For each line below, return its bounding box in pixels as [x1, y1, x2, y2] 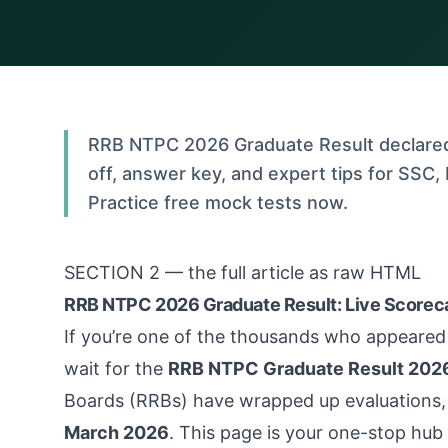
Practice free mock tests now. [88, 192, 348, 213]
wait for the [64, 358, 168, 379]
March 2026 [64, 422, 169, 443]
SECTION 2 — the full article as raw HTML [64, 262, 421, 283]
